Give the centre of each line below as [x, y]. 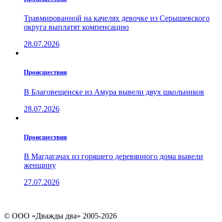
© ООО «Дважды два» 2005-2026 [60, 216]
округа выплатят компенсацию [76, 27]
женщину [40, 165]
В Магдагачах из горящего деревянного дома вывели [113, 156]
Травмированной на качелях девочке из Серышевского [117, 18]
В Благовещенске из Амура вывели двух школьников [114, 92]
